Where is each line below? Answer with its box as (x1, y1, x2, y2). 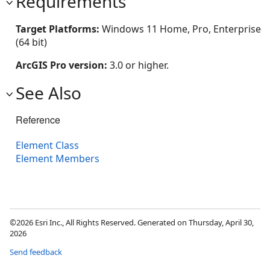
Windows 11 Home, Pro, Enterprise (102, 22, 261, 36)
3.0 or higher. (110, 58, 169, 72)
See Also (16, 81, 81, 104)
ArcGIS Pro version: (16, 58, 110, 72)
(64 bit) (16, 36, 47, 49)
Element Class (16, 139, 79, 152)
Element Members (16, 152, 99, 166)
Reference (16, 113, 60, 127)
